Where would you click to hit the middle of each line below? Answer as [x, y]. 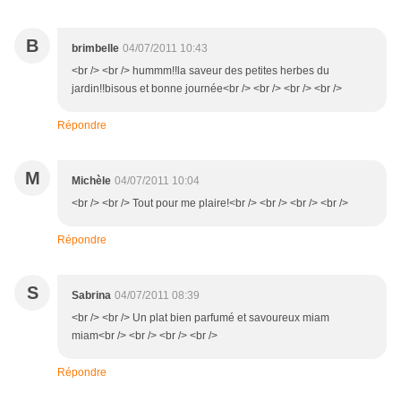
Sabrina [91, 296]
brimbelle [95, 49]
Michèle [91, 181]
